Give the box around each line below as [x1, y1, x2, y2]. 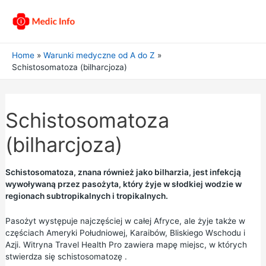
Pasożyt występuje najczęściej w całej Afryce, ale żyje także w [5, 216, 245, 226]
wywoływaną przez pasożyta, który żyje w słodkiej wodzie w [5, 179, 242, 189]
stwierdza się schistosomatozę [5, 251, 122, 261]
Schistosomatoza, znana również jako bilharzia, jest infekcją [5, 167, 241, 177]
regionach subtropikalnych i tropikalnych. [5, 191, 168, 201]
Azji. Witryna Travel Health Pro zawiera [5, 239, 156, 249]
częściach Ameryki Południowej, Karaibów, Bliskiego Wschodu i [5, 227, 245, 237]
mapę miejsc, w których [156, 239, 247, 249]
